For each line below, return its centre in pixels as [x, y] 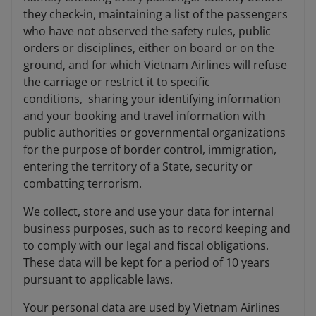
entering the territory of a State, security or [138, 167]
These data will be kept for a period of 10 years [147, 263]
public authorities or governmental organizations [154, 133]
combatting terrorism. [84, 184]
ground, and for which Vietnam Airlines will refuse [155, 65]
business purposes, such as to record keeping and [157, 229]
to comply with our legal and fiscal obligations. [147, 246]
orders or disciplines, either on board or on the [149, 48]
